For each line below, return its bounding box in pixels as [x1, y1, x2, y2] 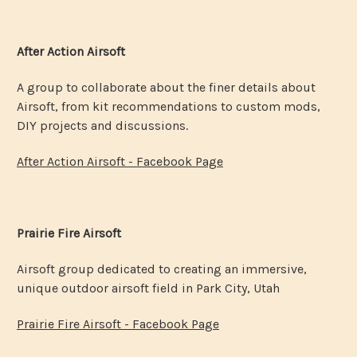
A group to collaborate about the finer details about [17, 79, 316, 95]
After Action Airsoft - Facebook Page [17, 153, 223, 169]
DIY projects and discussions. [17, 117, 188, 133]
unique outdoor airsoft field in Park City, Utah [17, 280, 280, 296]
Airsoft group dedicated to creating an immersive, [17, 261, 307, 277]
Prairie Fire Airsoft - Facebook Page [17, 316, 219, 331]
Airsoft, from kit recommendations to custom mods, [17, 98, 320, 114]
